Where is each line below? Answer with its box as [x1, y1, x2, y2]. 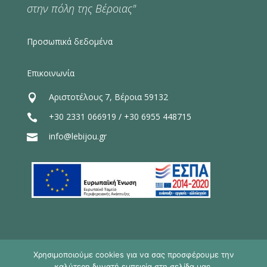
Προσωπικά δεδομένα [26, 36, 113, 48]
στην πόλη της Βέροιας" [26, 1, 136, 16]
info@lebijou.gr [48, 131, 107, 142]
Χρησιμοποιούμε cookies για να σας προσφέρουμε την [33, 250, 234, 259]
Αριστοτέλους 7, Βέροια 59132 [48, 91, 168, 103]
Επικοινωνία [26, 67, 74, 79]
